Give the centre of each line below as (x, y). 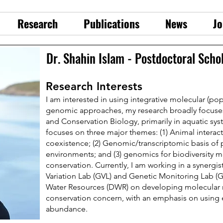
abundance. (67, 209)
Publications (111, 23)
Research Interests (94, 86)
